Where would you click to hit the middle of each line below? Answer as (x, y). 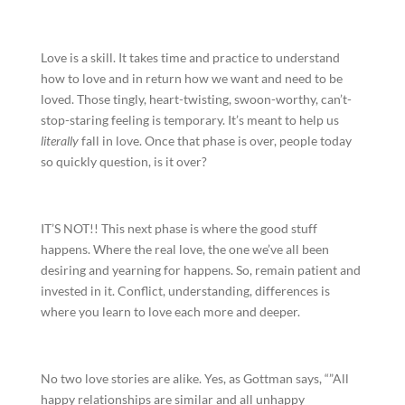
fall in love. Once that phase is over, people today (215, 141)
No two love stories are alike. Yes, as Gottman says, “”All (194, 378)
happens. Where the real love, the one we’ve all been (184, 249)
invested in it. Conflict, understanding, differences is (185, 291)
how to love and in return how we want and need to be (191, 78)
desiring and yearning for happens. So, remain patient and (200, 270)
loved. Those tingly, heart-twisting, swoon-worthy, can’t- (196, 99)
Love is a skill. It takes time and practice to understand (190, 57)
